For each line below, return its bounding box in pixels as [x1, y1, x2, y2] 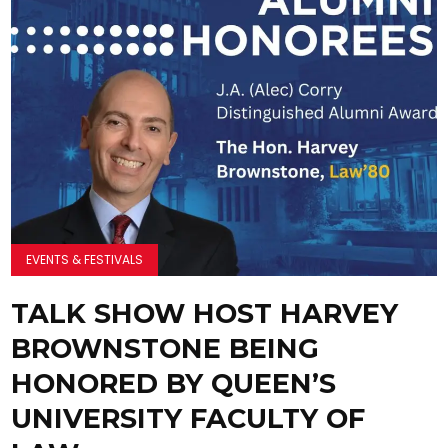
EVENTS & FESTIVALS [26, 250, 144, 268]
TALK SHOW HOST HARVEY [11, 296, 399, 330]
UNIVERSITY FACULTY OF [11, 401, 366, 435]
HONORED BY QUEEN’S [11, 366, 337, 400]
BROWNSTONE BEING [11, 331, 320, 365]
